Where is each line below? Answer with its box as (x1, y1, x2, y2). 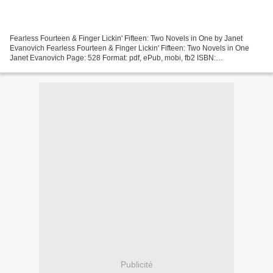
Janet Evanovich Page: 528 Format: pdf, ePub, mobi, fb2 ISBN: (10, 53, 216, 62)
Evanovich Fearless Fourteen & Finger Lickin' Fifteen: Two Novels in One (10, 43, 249, 52)
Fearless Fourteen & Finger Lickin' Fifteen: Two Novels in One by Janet (10, 34, 243, 43)
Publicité (120, 260, 153, 270)
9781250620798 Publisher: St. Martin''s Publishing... (10, 63, 182, 72)
